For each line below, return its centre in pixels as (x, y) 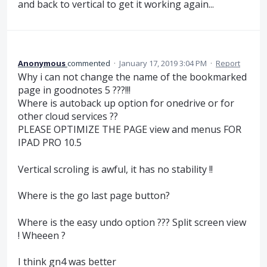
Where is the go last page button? (94, 196)
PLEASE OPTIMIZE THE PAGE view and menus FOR (130, 130)
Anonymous (42, 63)
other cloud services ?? (68, 117)
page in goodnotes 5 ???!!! (74, 90)
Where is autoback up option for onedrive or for (126, 103)
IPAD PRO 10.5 (50, 143)
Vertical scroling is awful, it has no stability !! (115, 169)
